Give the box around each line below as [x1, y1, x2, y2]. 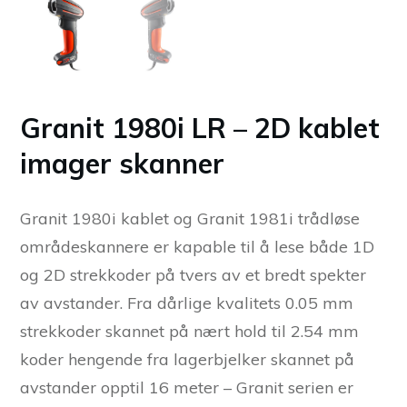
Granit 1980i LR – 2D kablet [20, 111, 380, 146]
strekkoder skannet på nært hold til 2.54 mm [20, 321, 359, 342]
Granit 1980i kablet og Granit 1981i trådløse [20, 208, 360, 230]
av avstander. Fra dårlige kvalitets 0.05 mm [20, 293, 353, 314]
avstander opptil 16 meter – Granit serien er [20, 377, 353, 399]
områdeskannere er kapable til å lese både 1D [20, 236, 374, 258]
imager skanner [20, 146, 224, 182]
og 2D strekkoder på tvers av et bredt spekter [20, 264, 366, 286]
